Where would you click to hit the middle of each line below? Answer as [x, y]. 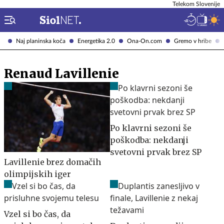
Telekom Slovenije [196, 4]
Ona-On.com [144, 41]
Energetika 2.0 [96, 41]
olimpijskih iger [37, 174]
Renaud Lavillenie [61, 74]
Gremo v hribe [193, 41]
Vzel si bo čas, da [37, 214]
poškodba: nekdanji [149, 140]
